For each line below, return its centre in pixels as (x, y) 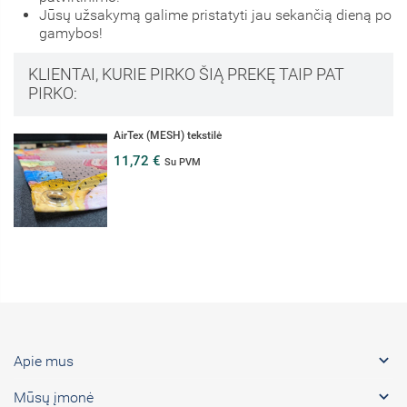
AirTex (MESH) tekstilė (168, 136)
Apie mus (44, 361)
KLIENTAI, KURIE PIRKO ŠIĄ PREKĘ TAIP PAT (186, 74)
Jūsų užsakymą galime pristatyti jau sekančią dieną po (215, 15)
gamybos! (71, 33)
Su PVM (183, 162)
